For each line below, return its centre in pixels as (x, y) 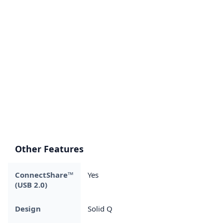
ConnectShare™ (44, 174)
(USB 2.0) (31, 184)
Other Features (49, 149)
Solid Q (100, 208)
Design (28, 208)
